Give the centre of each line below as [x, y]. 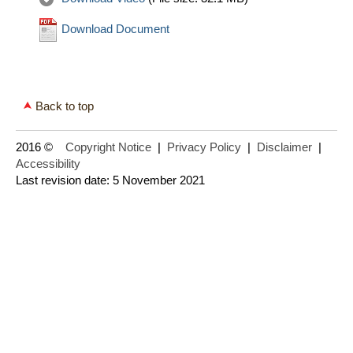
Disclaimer [284, 147]
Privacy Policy [204, 147]
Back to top [65, 106]
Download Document [114, 29]
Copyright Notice [108, 147]
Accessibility [48, 164]
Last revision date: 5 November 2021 [110, 180]
